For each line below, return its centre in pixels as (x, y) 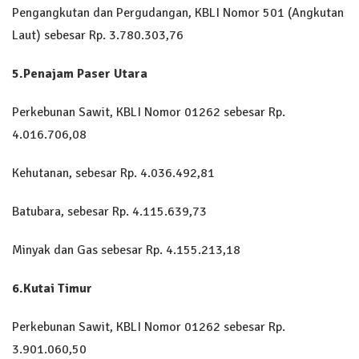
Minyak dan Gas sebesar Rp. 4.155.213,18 (126, 250)
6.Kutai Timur (52, 288)
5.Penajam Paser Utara (80, 73)
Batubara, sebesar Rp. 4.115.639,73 (109, 211)
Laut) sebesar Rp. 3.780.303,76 (98, 35)
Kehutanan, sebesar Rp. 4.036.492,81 (113, 173)
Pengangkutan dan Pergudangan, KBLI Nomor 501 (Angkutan (178, 12)
